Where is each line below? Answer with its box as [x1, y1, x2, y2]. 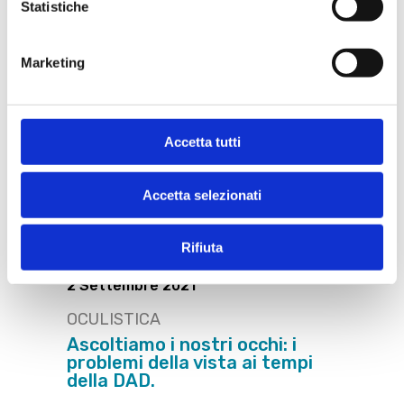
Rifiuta [181, 239, 223, 255]
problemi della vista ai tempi [67, 352, 313, 374]
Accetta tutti [163, 133, 241, 150]
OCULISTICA [67, 309, 161, 330]
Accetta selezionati [142, 187, 262, 203]
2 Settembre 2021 [67, 277, 196, 295]
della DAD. [67, 370, 155, 392]
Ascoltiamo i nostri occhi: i [67, 334, 297, 356]
